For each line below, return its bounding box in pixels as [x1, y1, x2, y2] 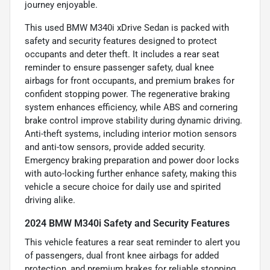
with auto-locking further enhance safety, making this [25, 168, 237, 180]
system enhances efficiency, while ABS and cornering [25, 102, 237, 113]
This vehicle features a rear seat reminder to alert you [25, 237, 240, 248]
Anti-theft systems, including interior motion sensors [25, 128, 237, 140]
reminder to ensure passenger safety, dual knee [25, 62, 214, 74]
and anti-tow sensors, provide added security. [25, 142, 206, 153]
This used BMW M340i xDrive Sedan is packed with [25, 22, 229, 34]
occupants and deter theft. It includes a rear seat [25, 49, 219, 60]
